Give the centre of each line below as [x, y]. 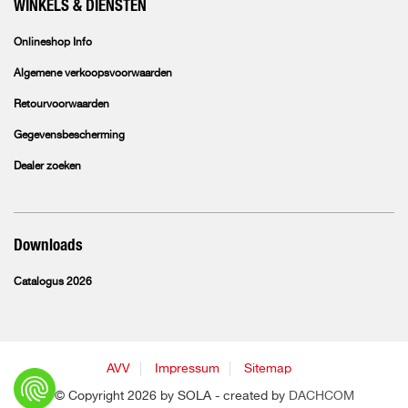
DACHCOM [321, 396]
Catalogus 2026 [53, 282]
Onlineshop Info [53, 43]
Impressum [187, 369]
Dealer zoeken [47, 167]
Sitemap [268, 369]
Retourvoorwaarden [61, 105]
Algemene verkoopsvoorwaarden [93, 74]
